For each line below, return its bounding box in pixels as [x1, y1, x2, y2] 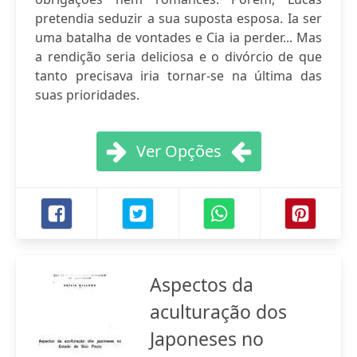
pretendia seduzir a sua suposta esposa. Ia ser [35, 10, 322, 27]
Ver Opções [135, 140, 222, 162]
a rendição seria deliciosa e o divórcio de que [35, 48, 322, 65]
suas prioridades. [35, 86, 139, 104]
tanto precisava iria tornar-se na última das [35, 67, 322, 84]
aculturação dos [150, 299, 287, 324]
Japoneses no [150, 326, 264, 351]
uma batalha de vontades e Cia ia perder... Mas [35, 29, 322, 46]
